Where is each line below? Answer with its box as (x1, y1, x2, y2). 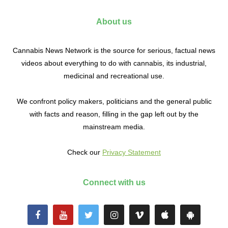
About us (96, 17, 132, 26)
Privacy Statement (102, 148, 161, 157)
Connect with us (82, 178, 146, 187)
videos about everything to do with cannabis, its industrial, (21, 59, 207, 68)
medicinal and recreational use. (64, 72, 164, 80)
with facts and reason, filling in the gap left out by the (30, 110, 198, 119)
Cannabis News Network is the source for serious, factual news (13, 46, 215, 55)
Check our (67, 148, 102, 157)
